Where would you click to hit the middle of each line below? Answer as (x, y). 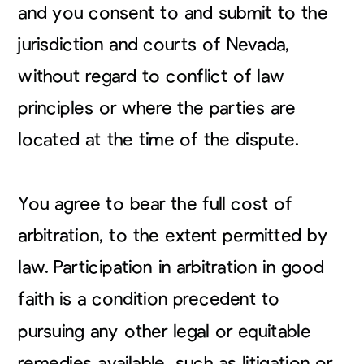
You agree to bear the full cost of (155, 204)
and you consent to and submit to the (173, 13)
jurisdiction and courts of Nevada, (154, 44)
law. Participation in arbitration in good (171, 267)
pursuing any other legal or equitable (165, 331)
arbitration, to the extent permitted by (173, 235)
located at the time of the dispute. (158, 140)
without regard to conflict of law (152, 76)
